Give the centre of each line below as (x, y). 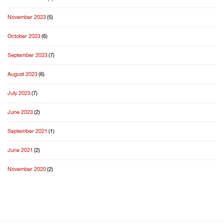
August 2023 (22, 74)
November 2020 (27, 169)
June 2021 (20, 150)
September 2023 (27, 55)
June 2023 (20, 112)
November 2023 (27, 17)
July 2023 (19, 93)
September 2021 (27, 131)
